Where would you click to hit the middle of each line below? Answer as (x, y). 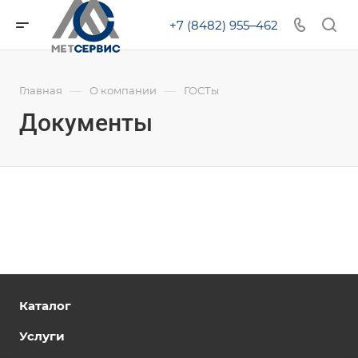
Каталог (45, 306)
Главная (41, 90)
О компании (123, 90)
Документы (86, 123)
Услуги (42, 336)
